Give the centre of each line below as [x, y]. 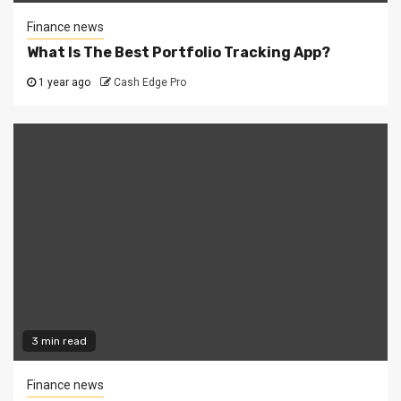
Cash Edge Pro [150, 83]
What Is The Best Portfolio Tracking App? [179, 53]
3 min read [59, 341]
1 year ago [63, 83]
